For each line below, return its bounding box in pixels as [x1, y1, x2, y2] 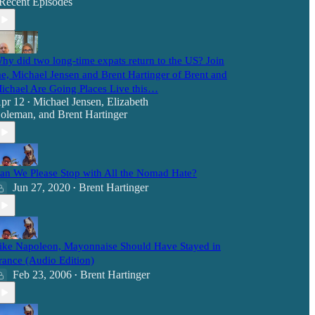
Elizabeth [107, 96, 148, 108]
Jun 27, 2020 [13, 181, 70, 193]
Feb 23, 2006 [13, 269, 72, 281]
